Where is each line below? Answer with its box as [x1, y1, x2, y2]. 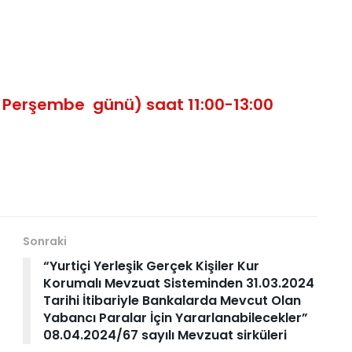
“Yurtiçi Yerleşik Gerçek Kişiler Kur [43, 256, 259, 275]
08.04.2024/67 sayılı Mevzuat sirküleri [43, 325, 287, 344]
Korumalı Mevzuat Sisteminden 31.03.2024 [43, 273, 314, 292]
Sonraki [23, 233, 67, 249]
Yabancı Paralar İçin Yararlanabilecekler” [43, 308, 308, 327]
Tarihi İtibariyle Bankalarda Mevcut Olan [43, 291, 301, 310]
